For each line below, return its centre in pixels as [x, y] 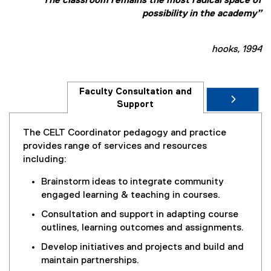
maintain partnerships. [90, 261]
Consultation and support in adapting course [140, 215]
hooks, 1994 [233, 50]
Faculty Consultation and [135, 92]
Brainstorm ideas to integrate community [132, 182]
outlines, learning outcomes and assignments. [142, 228]
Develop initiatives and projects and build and [142, 247]
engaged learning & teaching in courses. [131, 195]
